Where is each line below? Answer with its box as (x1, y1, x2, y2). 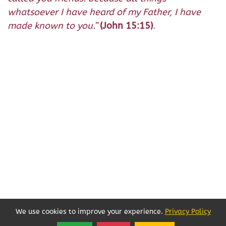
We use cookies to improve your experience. (15, 207, 165, 216)
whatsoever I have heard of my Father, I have (8, 7, 201, 18)
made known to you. (8, 20, 94, 31)
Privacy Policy (164, 207, 211, 216)
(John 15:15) (100, 20, 153, 31)
